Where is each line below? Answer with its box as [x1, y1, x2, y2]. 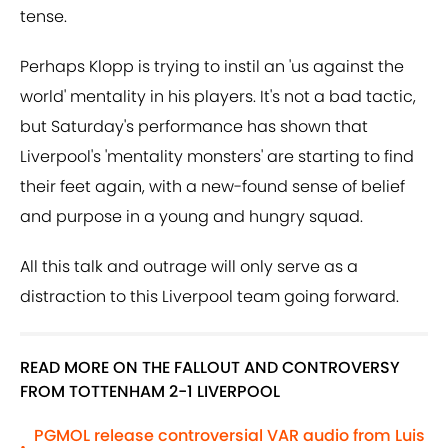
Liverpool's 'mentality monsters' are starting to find [20, 145, 414, 169]
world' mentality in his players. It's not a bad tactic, [20, 85, 416, 109]
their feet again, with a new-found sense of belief [20, 175, 405, 199]
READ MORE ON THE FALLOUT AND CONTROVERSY [20, 356, 400, 380]
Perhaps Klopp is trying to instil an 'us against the [20, 55, 404, 79]
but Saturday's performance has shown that [20, 115, 368, 139]
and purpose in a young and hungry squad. [20, 205, 363, 229]
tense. [20, 5, 67, 29]
